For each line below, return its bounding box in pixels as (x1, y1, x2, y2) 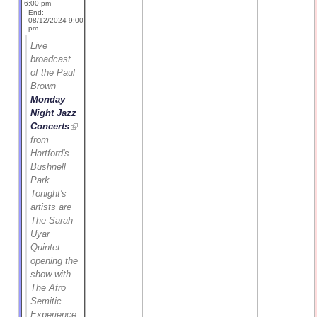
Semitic (30, 295, 62, 306)
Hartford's (30, 147, 70, 158)
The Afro (30, 282, 67, 293)
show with (30, 268, 71, 279)
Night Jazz (30, 107, 77, 118)
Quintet (30, 241, 61, 253)
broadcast (30, 53, 71, 64)
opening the (30, 255, 79, 266)
